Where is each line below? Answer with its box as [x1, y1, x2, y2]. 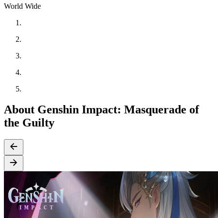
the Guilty [4, 116, 54, 129]
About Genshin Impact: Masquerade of [4, 103, 199, 116]
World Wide [4, 1, 41, 10]
